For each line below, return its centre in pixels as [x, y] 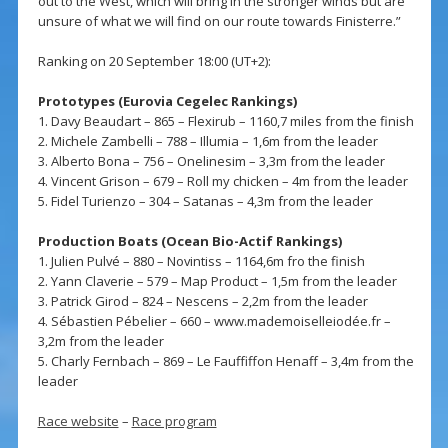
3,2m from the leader [100, 341]
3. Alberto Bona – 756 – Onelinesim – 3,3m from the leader [211, 161]
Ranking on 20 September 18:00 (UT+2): [154, 61]
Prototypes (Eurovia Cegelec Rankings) [167, 101]
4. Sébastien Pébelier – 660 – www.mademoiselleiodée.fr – [214, 321]
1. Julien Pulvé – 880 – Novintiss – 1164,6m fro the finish [201, 261]
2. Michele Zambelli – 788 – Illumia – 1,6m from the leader [207, 141]
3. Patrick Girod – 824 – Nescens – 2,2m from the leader [202, 301]
